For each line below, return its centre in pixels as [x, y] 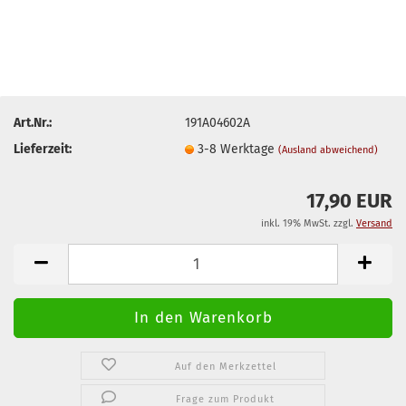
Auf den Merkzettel [225, 367]
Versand [374, 223]
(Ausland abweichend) [329, 150]
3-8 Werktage [238, 149]
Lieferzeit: [43, 149]
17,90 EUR [349, 201]
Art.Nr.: [33, 122]
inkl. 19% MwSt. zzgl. [309, 223]
